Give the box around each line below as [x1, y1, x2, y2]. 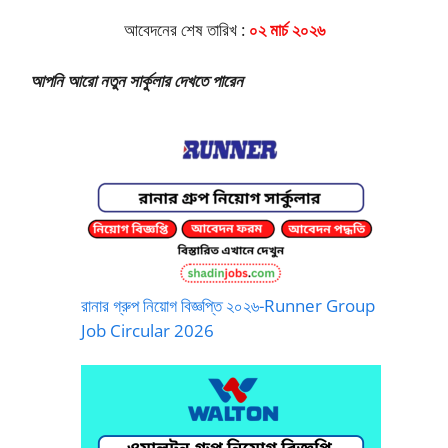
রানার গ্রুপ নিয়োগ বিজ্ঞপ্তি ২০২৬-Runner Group [81, 294, 375, 318]
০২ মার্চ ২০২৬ [248, 18, 325, 42]
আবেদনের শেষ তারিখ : [123, 18, 249, 42]
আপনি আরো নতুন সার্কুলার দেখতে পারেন [30, 68, 243, 92]
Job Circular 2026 [81, 319, 214, 343]
